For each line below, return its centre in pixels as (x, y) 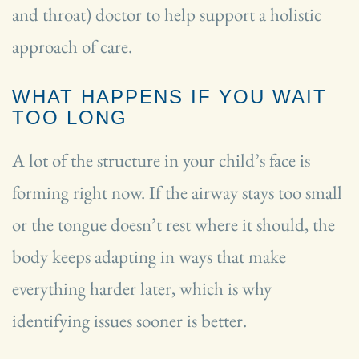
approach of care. (72, 47)
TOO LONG (70, 118)
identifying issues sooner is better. (129, 321)
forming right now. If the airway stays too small (177, 193)
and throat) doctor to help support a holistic (167, 15)
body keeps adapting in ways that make (149, 257)
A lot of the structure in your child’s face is (161, 161)
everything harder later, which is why (142, 289)
